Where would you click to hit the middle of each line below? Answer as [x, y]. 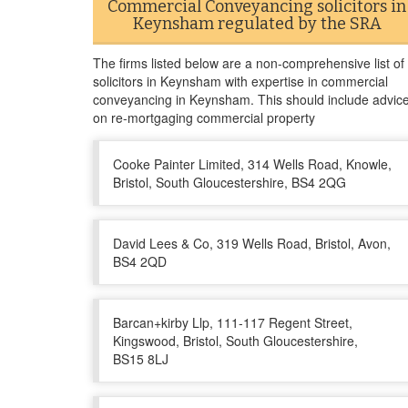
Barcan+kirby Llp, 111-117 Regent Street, [233, 322]
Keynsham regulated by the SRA [257, 24]
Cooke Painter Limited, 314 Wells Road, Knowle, [252, 164]
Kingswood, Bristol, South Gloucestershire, [235, 341]
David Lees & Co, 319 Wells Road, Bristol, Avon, [252, 243]
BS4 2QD [140, 261]
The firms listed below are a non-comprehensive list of [249, 63]
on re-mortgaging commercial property [204, 117]
